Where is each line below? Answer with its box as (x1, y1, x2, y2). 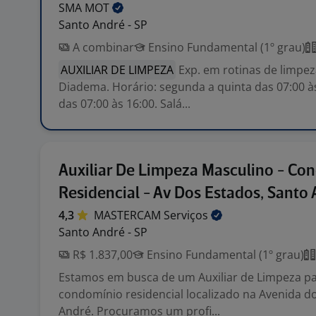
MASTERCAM (94, 207, 164, 223)
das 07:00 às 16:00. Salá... (59, 96, 190, 111)
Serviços (164, 207, 211, 223)
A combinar (70, 39, 134, 55)
